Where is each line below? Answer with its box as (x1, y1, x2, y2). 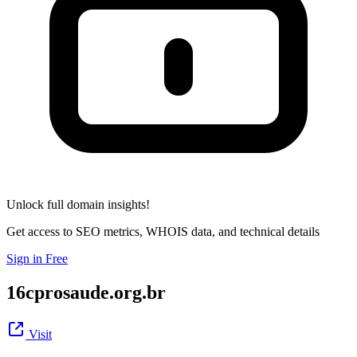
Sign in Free (6, 251, 68, 265)
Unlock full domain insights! (6, 197, 150, 211)
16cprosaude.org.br (6, 281, 166, 303)
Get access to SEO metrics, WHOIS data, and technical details (6, 224, 320, 238)
